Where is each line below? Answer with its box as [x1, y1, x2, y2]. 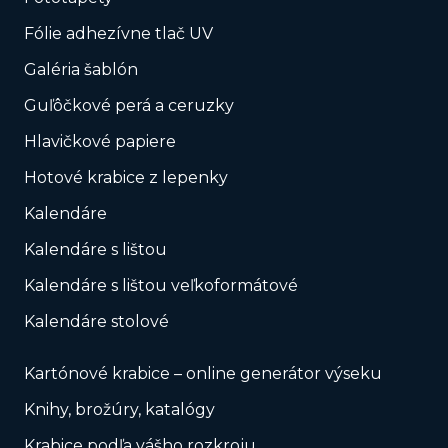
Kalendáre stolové [24, 312, 169, 332]
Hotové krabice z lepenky [24, 168, 228, 188]
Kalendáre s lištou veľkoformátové [24, 276, 298, 296]
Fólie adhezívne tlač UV [24, 24, 213, 44]
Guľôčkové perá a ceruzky [24, 96, 234, 116]
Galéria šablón [24, 60, 138, 80]
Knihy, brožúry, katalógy [24, 400, 215, 420]
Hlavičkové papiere [24, 132, 176, 152]
